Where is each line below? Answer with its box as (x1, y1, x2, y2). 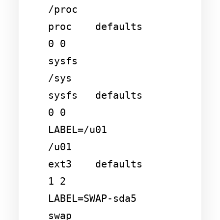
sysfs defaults (48, 89, 142, 102)
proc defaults (48, 21, 142, 33)
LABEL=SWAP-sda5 (48, 192, 137, 205)
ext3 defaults (48, 158, 142, 170)
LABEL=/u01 (48, 124, 107, 136)
